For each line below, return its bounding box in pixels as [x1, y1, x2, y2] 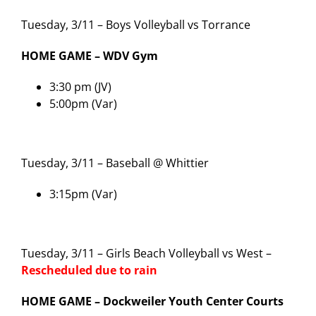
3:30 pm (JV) [49, 78, 111, 95]
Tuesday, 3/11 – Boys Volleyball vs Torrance [21, 16, 250, 32]
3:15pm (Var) [49, 186, 117, 202]
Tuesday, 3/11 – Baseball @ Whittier [21, 154, 209, 171]
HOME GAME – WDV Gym [21, 47, 158, 63]
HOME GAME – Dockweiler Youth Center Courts [21, 293, 284, 309]
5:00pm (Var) [49, 95, 117, 111]
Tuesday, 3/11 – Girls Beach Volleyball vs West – [21, 245, 272, 261]
